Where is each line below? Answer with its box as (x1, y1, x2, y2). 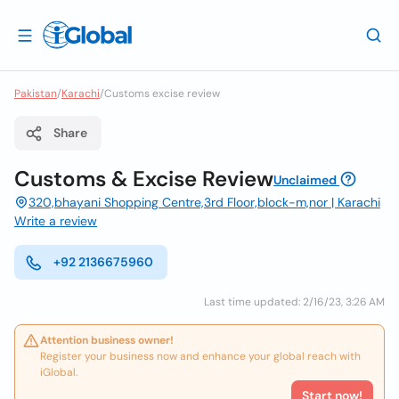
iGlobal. (40, 365, 77, 379)
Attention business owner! (40, 333, 174, 347)
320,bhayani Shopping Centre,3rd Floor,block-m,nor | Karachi (28, 194, 380, 210)
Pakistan (14, 86, 57, 101)
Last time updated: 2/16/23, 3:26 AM (204, 295, 385, 309)
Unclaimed (273, 172, 337, 188)
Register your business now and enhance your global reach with (40, 349, 361, 363)
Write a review (14, 213, 97, 229)
